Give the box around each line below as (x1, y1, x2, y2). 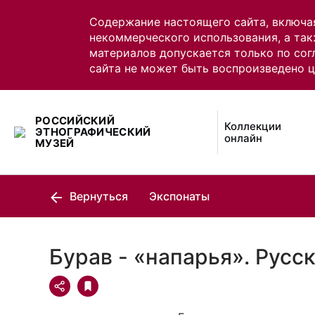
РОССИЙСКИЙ (35, 114, 115, 127)
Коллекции (224, 120, 282, 133)
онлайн (224, 131, 263, 145)
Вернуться (67, 189, 128, 203)
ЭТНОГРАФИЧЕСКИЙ (35, 125, 151, 139)
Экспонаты (149, 189, 210, 203)
